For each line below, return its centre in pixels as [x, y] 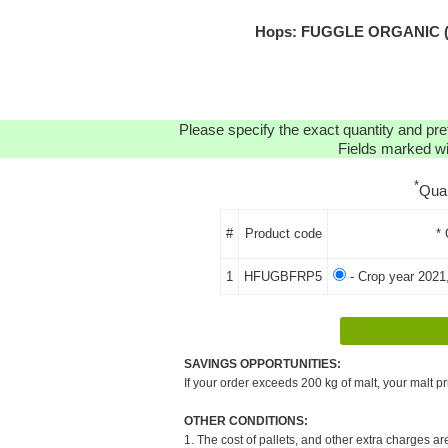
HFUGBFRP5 [283, 276]
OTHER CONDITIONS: [246, 420]
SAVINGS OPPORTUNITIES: [262, 363]
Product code [283, 233]
